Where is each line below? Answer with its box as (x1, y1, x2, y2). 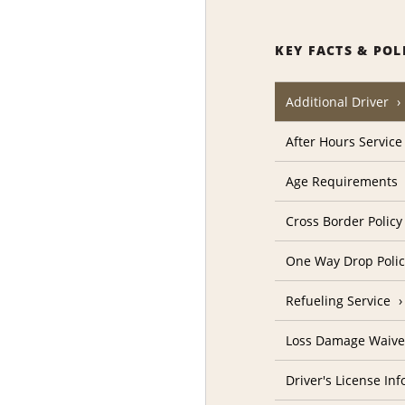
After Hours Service (286, 133, 403, 151)
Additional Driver (286, 93, 390, 111)
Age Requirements (286, 173, 399, 191)
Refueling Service (286, 292, 391, 310)
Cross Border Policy (286, 212, 403, 231)
